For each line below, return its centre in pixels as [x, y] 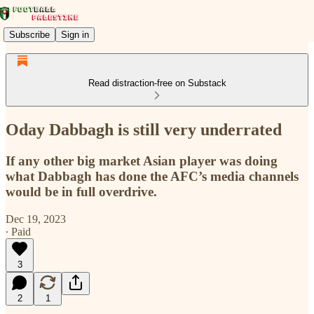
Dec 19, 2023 [36, 219]
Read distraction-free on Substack [157, 83]
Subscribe [29, 34]
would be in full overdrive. [81, 191]
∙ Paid [18, 231]
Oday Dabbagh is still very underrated [144, 129]
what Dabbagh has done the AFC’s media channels [152, 176]
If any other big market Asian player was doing [142, 161]
